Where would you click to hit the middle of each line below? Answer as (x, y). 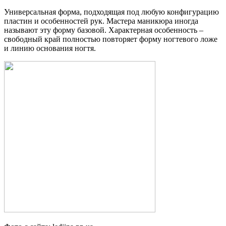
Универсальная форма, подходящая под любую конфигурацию (111, 12)
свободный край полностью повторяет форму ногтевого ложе (111, 39)
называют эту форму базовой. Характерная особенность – (104, 30)
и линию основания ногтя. (50, 48)
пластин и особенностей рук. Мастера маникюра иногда (101, 21)
